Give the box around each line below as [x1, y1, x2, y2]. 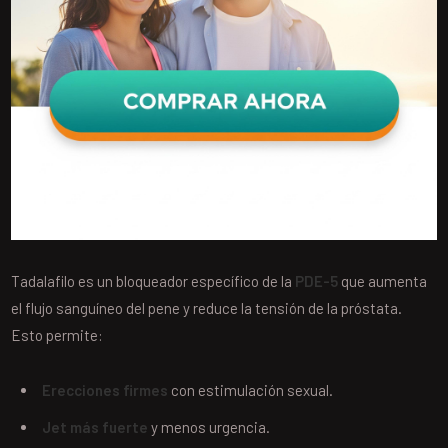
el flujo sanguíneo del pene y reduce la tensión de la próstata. [11, 298, 403, 317]
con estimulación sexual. [168, 380, 334, 399]
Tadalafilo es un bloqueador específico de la [11, 271, 296, 290]
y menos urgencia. [148, 417, 271, 436]
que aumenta [338, 271, 428, 290]
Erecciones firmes [42, 380, 169, 399]
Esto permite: [11, 325, 104, 344]
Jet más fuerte [42, 417, 149, 436]
